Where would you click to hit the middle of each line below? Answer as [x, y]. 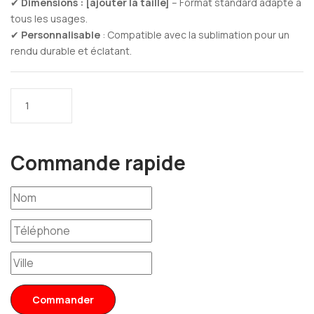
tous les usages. [49, 18]
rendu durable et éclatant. [71, 50]
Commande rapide [98, 162]
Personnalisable [61, 34]
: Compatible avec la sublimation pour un [195, 34]
